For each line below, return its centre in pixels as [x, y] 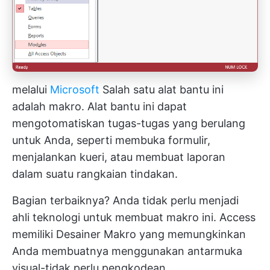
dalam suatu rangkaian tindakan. [95, 174]
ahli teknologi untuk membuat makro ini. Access [134, 218]
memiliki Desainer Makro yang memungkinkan [129, 234]
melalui [31, 90]
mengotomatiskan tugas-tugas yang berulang [129, 124]
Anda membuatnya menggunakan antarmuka [127, 251]
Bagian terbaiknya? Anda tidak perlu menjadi [125, 201]
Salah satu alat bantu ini [162, 90]
